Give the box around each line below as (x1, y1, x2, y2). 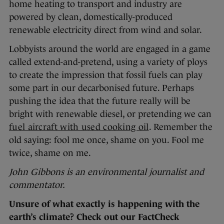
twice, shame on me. (9, 148, 91, 158)
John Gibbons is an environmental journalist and (9, 167, 204, 177)
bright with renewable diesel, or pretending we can (9, 109, 211, 119)
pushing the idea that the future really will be (9, 96, 190, 106)
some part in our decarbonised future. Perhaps (9, 83, 194, 93)
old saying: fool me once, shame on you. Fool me (9, 135, 204, 145)
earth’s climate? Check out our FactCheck (9, 212, 179, 222)
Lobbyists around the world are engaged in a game (9, 44, 210, 54)
